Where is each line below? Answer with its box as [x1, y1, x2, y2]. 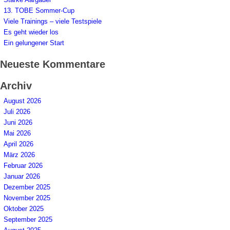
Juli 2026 [4, 107, 30, 116]
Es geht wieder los [4, 28, 59, 36]
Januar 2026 [4, 172, 40, 180]
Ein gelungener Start [4, 39, 64, 47]
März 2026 [4, 150, 35, 159]
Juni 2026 [4, 118, 32, 126]
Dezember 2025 [4, 183, 50, 191]
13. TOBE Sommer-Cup [4, 6, 74, 14]
